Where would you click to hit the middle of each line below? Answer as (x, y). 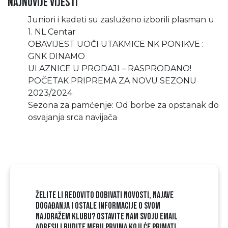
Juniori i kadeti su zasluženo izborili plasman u (121, 20)
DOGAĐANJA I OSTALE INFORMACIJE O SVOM (98, 206)
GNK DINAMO (56, 56)
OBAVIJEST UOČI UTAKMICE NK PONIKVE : (116, 44)
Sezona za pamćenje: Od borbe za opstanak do (123, 105)
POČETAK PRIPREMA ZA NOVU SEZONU (112, 81)
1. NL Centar (52, 32)
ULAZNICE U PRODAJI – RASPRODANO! (110, 68)
